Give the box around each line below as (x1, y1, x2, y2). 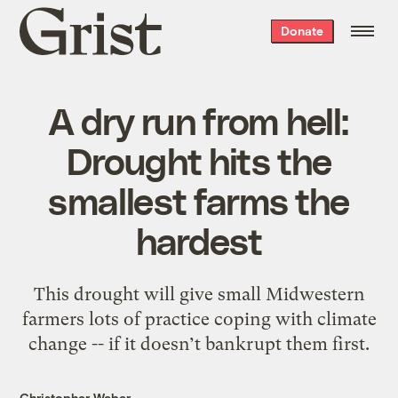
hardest (135, 217, 263, 262)
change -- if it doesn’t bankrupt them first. (28, 332, 370, 354)
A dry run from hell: (49, 97, 349, 142)
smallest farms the (48, 177, 350, 222)
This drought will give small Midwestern (33, 283, 365, 305)
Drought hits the (66, 137, 332, 182)
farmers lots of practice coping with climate (21, 307, 377, 330)
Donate (280, 23, 323, 38)
